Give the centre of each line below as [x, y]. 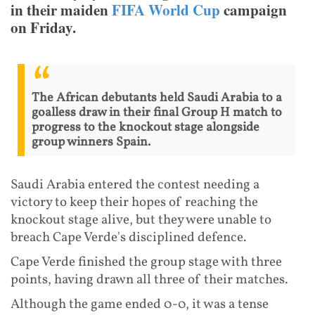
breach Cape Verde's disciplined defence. [128, 237]
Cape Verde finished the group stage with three [146, 262]
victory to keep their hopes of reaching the [134, 202]
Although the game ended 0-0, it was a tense [140, 304]
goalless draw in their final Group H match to [157, 112]
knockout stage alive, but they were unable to [141, 220]
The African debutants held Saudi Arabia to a [157, 98]
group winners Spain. [91, 142]
